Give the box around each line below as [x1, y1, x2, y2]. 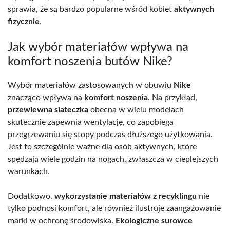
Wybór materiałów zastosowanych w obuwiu [8, 81, 174, 89]
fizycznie [8, 17, 40, 26]
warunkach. [8, 167, 50, 176]
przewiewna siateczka [8, 105, 88, 114]
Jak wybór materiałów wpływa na [8, 41, 188, 53]
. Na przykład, [148, 93, 197, 102]
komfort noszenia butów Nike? [8, 55, 172, 68]
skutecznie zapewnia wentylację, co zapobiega [8, 118, 174, 126]
